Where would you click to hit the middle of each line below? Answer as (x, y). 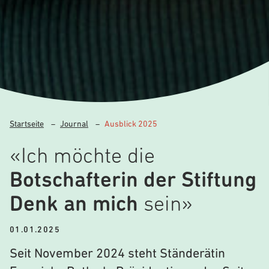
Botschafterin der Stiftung (133, 181)
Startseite (27, 125)
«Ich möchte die (82, 157)
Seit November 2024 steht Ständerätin (117, 254)
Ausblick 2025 (131, 125)
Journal (74, 125)
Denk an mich (74, 205)
